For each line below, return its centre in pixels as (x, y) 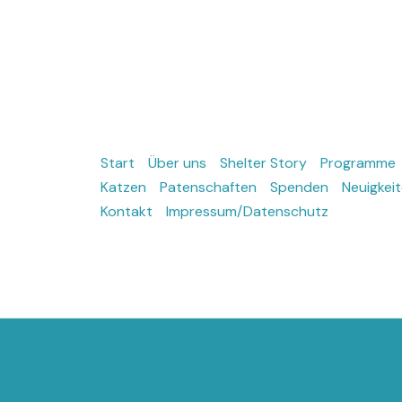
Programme (358, 163)
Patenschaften (208, 188)
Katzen (123, 188)
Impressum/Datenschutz (247, 212)
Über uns (177, 163)
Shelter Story (263, 163)
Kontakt (127, 212)
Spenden (299, 188)
